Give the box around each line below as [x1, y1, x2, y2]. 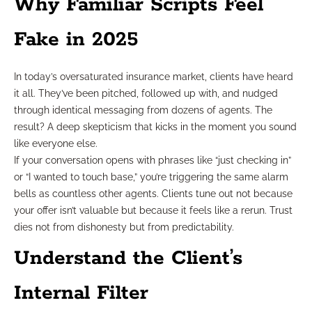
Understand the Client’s [14, 245, 242, 271]
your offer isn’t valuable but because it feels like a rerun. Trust [14, 204, 292, 216]
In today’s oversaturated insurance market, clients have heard [14, 70, 293, 82]
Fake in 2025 [14, 26, 139, 52]
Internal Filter [14, 280, 148, 306]
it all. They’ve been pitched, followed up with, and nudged [14, 87, 278, 99]
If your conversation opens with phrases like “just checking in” [14, 154, 291, 166]
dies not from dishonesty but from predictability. [14, 221, 234, 233]
